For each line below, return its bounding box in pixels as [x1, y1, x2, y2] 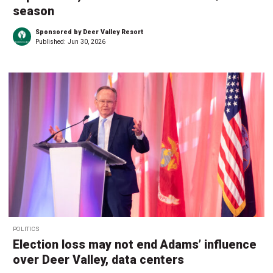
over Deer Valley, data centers [13, 253, 184, 268]
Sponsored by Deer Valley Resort [35, 27, 143, 36]
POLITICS [13, 225, 40, 233]
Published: [35, 37, 68, 46]
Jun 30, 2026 [68, 37, 105, 46]
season [13, 4, 54, 18]
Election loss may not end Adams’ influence [13, 238, 257, 252]
